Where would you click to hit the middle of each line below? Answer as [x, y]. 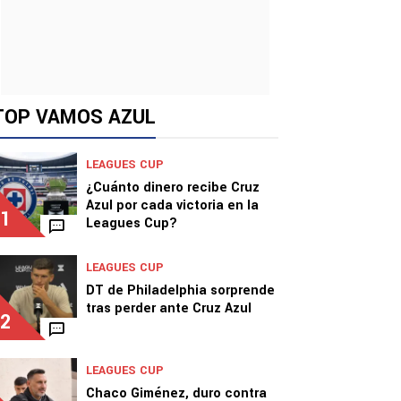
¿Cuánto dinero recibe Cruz [173, 188]
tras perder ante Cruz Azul [169, 308]
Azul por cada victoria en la [172, 205]
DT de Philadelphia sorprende [180, 290]
